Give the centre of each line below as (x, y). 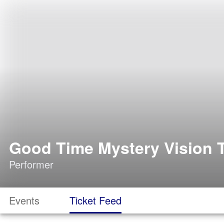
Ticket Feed (95, 200)
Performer (31, 164)
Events (24, 200)
